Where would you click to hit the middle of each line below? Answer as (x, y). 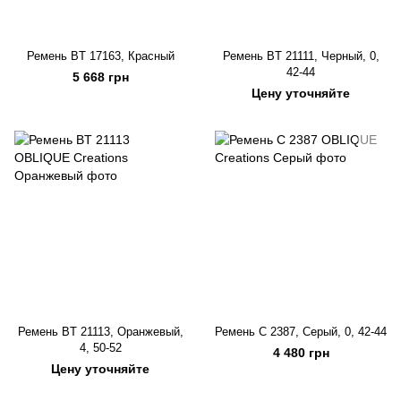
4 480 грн (301, 353)
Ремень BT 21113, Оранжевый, (100, 332)
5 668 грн (100, 77)
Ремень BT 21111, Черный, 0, (301, 56)
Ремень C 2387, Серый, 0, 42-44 (301, 332)
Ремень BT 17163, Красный (100, 56)
